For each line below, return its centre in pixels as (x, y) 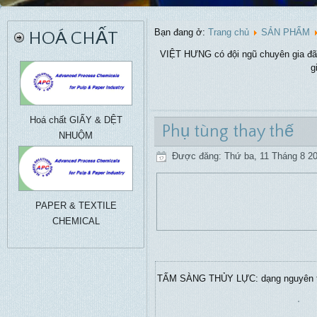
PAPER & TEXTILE (76, 206)
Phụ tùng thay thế (228, 132)
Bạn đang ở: (181, 32)
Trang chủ (229, 32)
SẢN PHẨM (286, 32)
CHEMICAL (76, 221)
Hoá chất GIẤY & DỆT (76, 120)
